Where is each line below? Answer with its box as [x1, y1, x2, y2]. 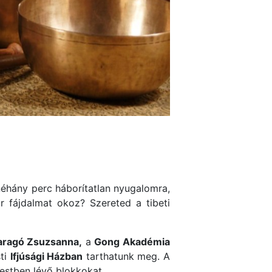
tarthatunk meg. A [83, 250, 170, 263]
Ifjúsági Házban [10, 250, 83, 263]
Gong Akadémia [94, 236, 170, 248]
